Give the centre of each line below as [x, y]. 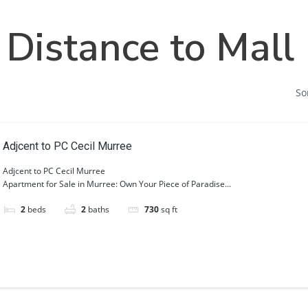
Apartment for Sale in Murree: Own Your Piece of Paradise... [117, 184]
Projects [263, 11]
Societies [189, 11]
